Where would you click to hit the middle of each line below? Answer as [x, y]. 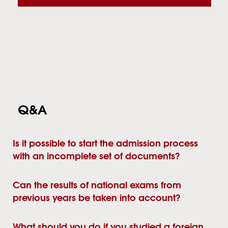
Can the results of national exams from [97, 186]
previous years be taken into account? [96, 199]
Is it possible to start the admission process [105, 144]
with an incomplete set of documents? [96, 157]
